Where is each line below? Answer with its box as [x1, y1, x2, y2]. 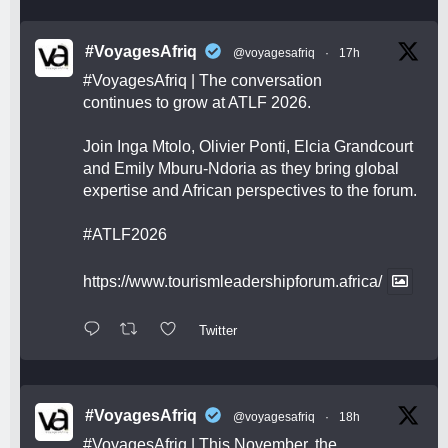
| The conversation [187, 71, 322, 89]
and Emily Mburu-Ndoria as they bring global [83, 159, 399, 177]
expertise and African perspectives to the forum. [83, 181, 417, 199]
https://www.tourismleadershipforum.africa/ [83, 272, 382, 290]
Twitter [198, 322, 237, 338]
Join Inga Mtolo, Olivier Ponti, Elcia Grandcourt [83, 137, 413, 155]
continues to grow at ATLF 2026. [83, 93, 311, 111]
